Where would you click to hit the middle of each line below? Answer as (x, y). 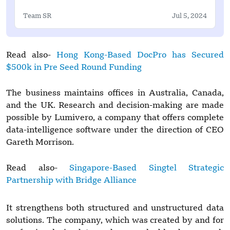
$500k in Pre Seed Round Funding (74, 68)
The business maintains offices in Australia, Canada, (115, 93)
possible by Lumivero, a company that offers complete (115, 118)
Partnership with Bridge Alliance (71, 180)
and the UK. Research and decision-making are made (115, 106)
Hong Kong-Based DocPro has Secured (140, 55)
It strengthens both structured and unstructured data (115, 208)
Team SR (37, 16)
